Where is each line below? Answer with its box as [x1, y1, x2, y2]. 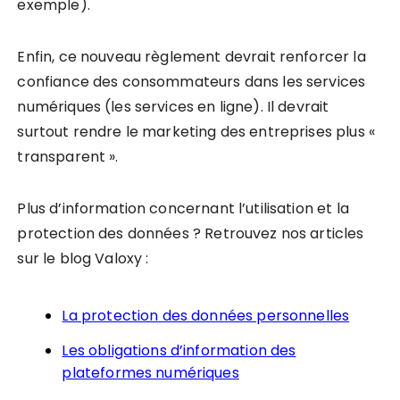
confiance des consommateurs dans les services [17, 71, 366, 92]
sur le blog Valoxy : [17, 247, 149, 269]
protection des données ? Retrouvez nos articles [17, 222, 364, 244]
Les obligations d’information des [62, 339, 296, 361]
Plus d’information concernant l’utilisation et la [17, 197, 349, 219]
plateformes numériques [62, 362, 239, 383]
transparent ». [17, 146, 119, 167]
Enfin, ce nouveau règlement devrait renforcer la [17, 46, 366, 67]
